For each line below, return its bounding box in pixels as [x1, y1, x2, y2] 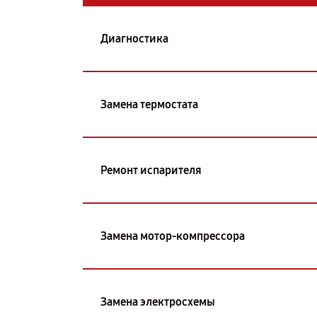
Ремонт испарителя [100, 163, 202, 177]
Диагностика [100, 31, 168, 45]
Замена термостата [100, 97, 198, 111]
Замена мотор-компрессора [100, 229, 245, 243]
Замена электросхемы [100, 294, 215, 309]
